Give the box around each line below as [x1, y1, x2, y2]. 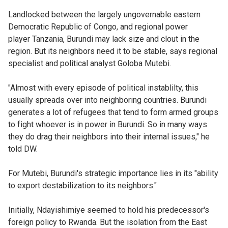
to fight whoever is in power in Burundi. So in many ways [8, 119, 207, 129]
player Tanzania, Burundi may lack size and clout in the [8, 34, 199, 44]
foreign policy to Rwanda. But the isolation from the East [8, 217, 207, 227]
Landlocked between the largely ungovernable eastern [8, 9, 201, 19]
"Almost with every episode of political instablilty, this [8, 82, 198, 93]
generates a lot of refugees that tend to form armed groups [8, 107, 218, 117]
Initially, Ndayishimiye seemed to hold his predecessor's [8, 205, 209, 215]
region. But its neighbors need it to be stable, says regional [8, 46, 217, 56]
